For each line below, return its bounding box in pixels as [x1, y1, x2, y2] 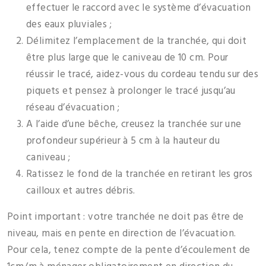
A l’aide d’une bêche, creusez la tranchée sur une [26, 116, 242, 133]
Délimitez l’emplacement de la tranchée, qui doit [26, 33, 247, 50]
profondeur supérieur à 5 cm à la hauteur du [26, 133, 220, 150]
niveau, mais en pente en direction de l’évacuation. [7, 226, 236, 242]
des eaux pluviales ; [26, 17, 112, 33]
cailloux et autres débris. [26, 183, 135, 199]
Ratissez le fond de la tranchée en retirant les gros [26, 166, 253, 183]
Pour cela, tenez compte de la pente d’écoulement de [7, 242, 251, 259]
